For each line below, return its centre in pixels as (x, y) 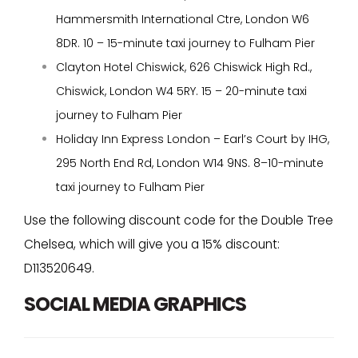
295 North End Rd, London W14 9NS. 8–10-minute (190, 163)
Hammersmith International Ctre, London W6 (183, 19)
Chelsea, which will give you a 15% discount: (152, 245)
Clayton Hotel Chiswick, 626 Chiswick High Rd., (184, 67)
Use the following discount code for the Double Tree (179, 221)
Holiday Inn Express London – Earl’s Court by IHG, (193, 139)
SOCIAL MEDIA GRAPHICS (135, 304)
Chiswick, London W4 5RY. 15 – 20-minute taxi (181, 91)
